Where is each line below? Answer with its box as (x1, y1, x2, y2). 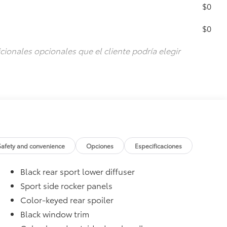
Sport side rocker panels (20, 179, 113, 191)
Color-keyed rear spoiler (20, 193, 114, 205)
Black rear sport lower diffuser (20, 165, 135, 177)
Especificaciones (135, 141, 182, 150)
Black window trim (20, 207, 90, 219)
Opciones (86, 141, 114, 150)
